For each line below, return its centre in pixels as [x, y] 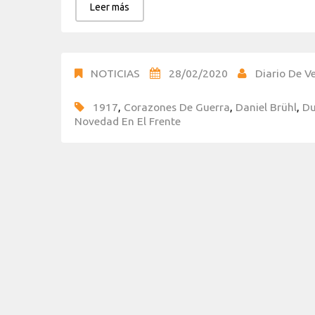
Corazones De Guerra [177, 107]
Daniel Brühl [266, 107]
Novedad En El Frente [128, 121]
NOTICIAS [115, 73]
